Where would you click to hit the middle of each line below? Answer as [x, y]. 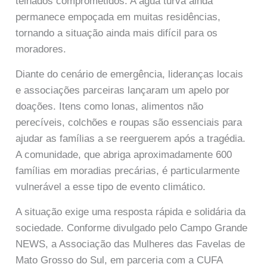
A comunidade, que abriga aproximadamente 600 [124, 154]
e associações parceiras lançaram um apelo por [123, 90]
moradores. [41, 49]
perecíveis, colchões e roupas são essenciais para [129, 122]
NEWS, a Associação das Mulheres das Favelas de [131, 244]
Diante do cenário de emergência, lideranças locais [130, 74]
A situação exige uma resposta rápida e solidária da [131, 212]
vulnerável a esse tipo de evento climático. [111, 187]
